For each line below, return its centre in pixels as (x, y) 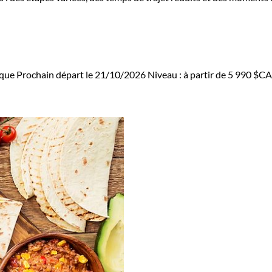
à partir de (206, 75)
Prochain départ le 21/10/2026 (81, 75)
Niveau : (165, 75)
